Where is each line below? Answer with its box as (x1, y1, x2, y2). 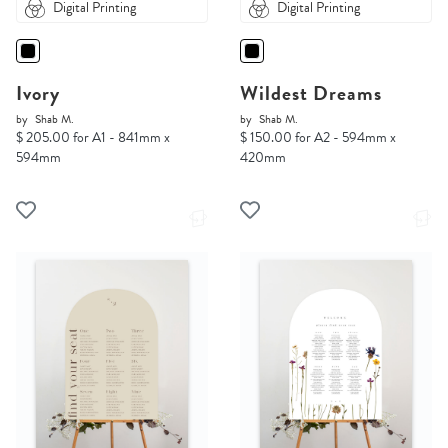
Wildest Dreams (240, 78, 382, 109)
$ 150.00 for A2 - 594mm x (240, 127, 396, 149)
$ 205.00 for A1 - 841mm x (16, 127, 170, 149)
